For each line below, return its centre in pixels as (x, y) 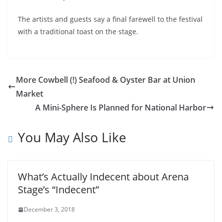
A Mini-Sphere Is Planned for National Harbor (121, 108)
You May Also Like (72, 138)
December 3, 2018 (49, 210)
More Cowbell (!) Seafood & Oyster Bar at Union (106, 80)
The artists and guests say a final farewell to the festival (110, 19)
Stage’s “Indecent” (58, 190)
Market (29, 94)
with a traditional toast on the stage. (78, 32)
